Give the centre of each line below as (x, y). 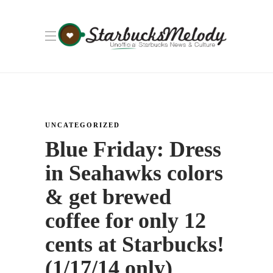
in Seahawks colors (134, 173)
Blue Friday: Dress (133, 149)
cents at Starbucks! (135, 244)
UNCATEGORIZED (83, 125)
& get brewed (108, 197)
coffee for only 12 (126, 221)
